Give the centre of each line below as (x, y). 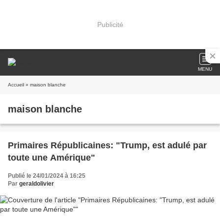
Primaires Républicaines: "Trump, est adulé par (107, 145)
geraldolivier (37, 184)
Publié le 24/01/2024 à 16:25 (47, 176)
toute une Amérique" (52, 158)
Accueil (16, 85)
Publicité (110, 24)
